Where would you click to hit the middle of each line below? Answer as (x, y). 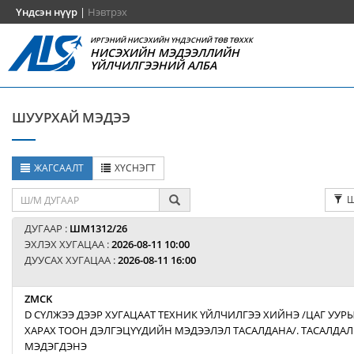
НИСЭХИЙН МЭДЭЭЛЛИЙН (165, 53)
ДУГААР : (47, 228)
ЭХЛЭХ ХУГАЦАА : (68, 244)
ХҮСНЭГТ (135, 168)
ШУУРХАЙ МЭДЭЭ (71, 117)
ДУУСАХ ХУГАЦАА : (71, 260)
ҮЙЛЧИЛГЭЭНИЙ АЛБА (154, 65)
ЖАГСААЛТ (59, 168)
